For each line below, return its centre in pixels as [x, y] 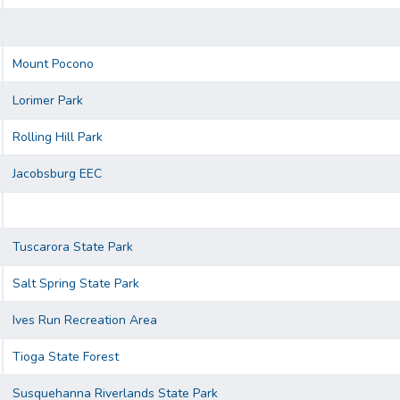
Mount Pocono [53, 64]
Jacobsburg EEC [57, 174]
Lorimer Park [48, 101]
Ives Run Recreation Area [85, 321]
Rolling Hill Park [58, 137]
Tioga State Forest [66, 357]
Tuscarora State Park [73, 247]
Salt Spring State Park [76, 284]
